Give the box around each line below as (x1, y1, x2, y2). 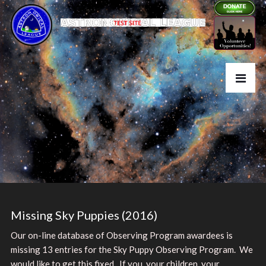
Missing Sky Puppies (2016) (10, 207, 157, 222)
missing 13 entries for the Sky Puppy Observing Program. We (10, 243, 253, 255)
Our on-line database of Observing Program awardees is (10, 229, 233, 240)
